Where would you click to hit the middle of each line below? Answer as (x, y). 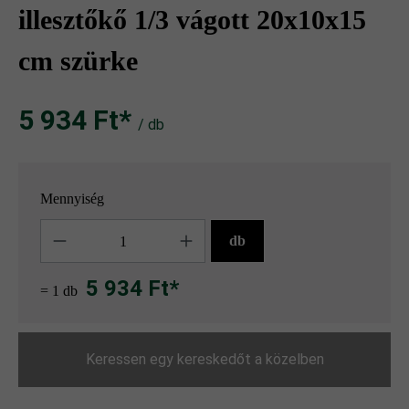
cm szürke (78, 61)
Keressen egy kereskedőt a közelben (204, 360)
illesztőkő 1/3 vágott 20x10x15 (192, 20)
